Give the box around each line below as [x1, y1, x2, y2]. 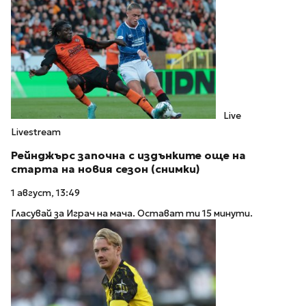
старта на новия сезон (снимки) [11, 162, 200, 176]
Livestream [11, 126, 61, 138]
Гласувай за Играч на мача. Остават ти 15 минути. [11, 208, 253, 220]
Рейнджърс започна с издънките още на [11, 148, 246, 162]
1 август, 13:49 [11, 186, 80, 199]
